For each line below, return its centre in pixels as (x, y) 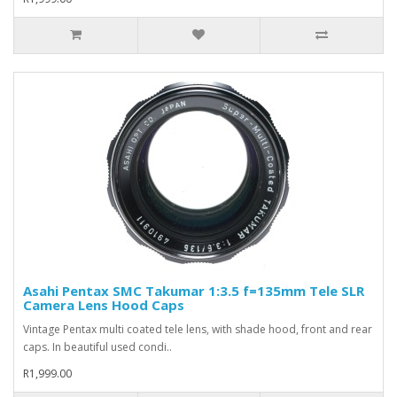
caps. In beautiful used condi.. (97, 346)
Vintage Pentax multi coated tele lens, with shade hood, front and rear (198, 329)
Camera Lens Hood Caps (104, 304)
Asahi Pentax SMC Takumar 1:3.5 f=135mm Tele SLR (194, 290)
